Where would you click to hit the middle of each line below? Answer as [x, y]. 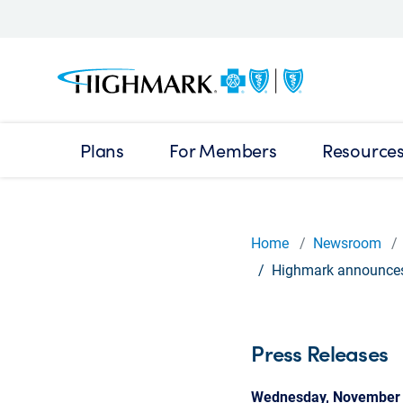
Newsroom [347, 242]
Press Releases [320, 353]
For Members [223, 150]
